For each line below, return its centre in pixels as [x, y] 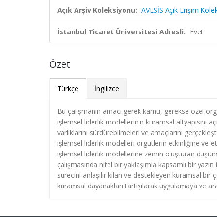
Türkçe [68, 88]
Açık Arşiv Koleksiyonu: [97, 10]
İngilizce [107, 88]
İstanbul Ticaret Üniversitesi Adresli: [121, 32]
